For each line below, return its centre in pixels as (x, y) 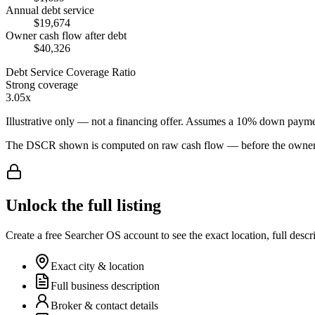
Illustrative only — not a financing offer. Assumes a (121, 121)
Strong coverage (42, 84)
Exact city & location (97, 266)
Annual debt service (50, 10)
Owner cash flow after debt (66, 35)
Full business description (105, 286)
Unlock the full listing (83, 206)
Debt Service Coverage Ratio (71, 72)
